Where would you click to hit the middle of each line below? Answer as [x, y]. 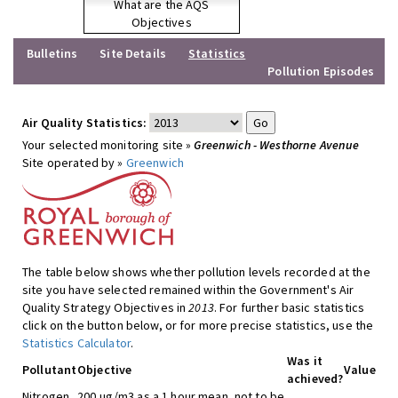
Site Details [133, 53]
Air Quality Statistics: [85, 123]
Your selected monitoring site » [108, 145]
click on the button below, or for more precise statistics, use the [198, 325]
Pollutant [50, 370]
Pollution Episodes [321, 71]
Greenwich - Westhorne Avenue [277, 145]
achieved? [315, 378]
